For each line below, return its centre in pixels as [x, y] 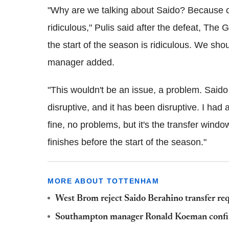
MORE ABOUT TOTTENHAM [103, 181]
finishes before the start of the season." [127, 142]
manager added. [81, 62]
